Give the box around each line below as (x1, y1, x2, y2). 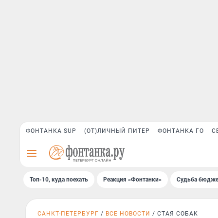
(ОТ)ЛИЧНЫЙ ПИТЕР (84, 127, 150, 134)
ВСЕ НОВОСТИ (106, 210, 150, 217)
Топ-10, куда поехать (30, 176, 88, 183)
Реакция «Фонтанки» (103, 176, 162, 183)
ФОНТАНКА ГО (158, 127, 204, 134)
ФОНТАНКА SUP (26, 127, 76, 134)
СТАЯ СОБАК (157, 210, 198, 217)
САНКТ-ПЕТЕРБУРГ (37, 210, 99, 217)
